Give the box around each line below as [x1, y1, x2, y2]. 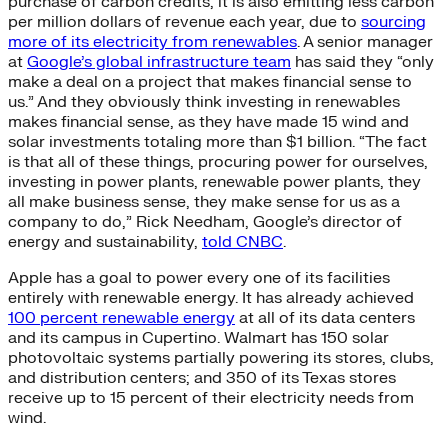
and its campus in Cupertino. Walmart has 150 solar [8, 327, 389, 348]
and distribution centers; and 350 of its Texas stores [8, 367, 396, 388]
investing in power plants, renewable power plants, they [8, 171, 421, 192]
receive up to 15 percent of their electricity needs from [8, 387, 414, 408]
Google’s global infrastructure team [27, 51, 291, 72]
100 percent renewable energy [8, 307, 235, 328]
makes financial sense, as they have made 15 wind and [8, 111, 409, 132]
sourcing [361, 11, 426, 32]
